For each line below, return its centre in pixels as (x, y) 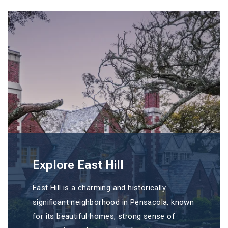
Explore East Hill (78, 165)
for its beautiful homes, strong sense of (104, 217)
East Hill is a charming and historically (99, 188)
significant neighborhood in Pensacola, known (113, 202)
